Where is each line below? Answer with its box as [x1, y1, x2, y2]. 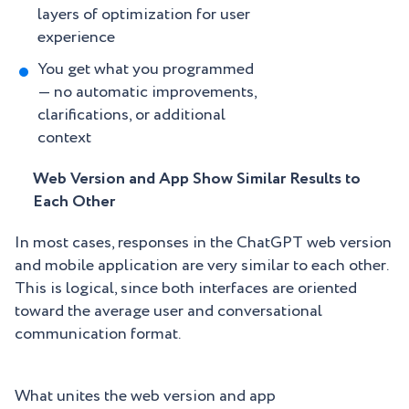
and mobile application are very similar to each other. [15, 254, 388, 278]
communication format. [15, 322, 181, 347]
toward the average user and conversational [15, 299, 322, 324]
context [37, 126, 91, 151]
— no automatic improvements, [37, 80, 257, 105]
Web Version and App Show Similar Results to [33, 167, 361, 192]
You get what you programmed [37, 58, 254, 82]
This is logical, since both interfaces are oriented [15, 277, 357, 301]
